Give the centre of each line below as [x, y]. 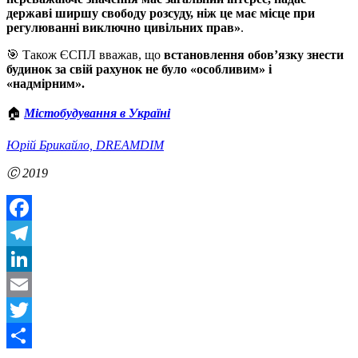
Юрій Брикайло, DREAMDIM [85, 145]
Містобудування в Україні [97, 113]
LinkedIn [30, 284]
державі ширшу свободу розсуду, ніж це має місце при [161, 14]
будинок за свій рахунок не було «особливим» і [139, 70]
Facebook [31, 233]
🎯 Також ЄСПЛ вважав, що [85, 55]
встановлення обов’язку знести [254, 55]
